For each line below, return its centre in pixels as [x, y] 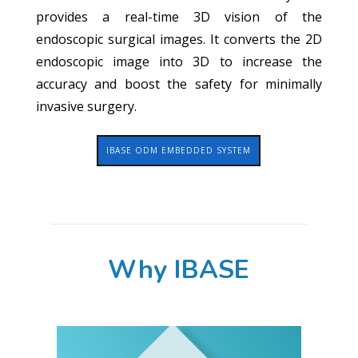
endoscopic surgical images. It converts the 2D [179, 39]
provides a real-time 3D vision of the [179, 16]
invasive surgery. [86, 106]
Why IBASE [179, 270]
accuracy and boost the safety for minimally [179, 84]
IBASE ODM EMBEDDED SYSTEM [179, 150]
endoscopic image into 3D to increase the [179, 61]
